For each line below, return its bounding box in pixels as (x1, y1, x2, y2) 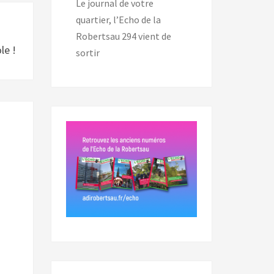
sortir (75, 46, 100, 59)
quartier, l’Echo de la (75, 13, 161, 26)
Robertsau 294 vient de (75, 30, 171, 43)
